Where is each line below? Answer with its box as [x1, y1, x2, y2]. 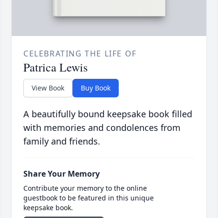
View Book [32, 83, 64, 93]
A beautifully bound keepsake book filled [23, 108, 192, 120]
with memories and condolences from [23, 122, 181, 134]
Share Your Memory [23, 168, 100, 180]
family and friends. [23, 135, 100, 147]
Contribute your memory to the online [23, 183, 147, 193]
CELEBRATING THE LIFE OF [23, 48, 137, 59]
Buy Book [81, 83, 110, 93]
